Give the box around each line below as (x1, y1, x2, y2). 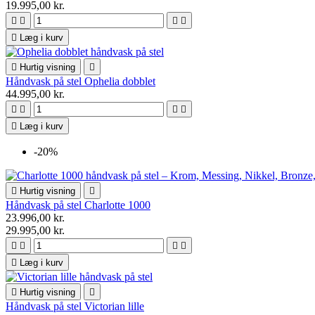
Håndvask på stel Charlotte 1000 (6, 198, 150, 211)
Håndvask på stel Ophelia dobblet (6, 75, 155, 87)
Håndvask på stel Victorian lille (6, 300, 144, 312)
